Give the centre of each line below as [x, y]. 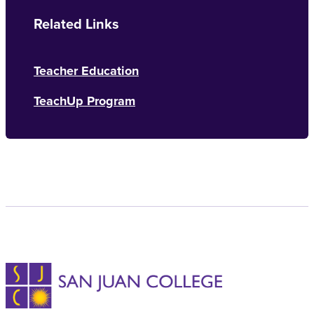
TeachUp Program [84, 101]
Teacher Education [86, 70]
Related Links [76, 23]
